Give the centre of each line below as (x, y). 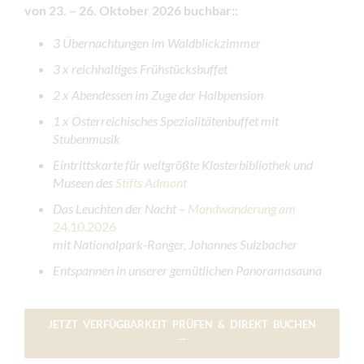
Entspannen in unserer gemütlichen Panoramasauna (187, 270)
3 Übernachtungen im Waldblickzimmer (157, 42)
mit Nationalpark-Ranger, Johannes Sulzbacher (175, 244)
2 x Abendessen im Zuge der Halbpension (158, 94)
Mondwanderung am (242, 208)
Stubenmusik (87, 138)
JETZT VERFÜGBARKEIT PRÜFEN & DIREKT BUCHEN (182, 324)
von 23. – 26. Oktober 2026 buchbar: (130, 10)
